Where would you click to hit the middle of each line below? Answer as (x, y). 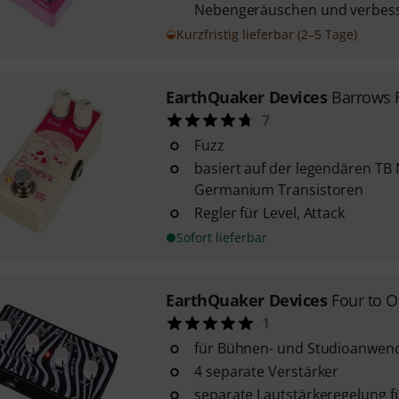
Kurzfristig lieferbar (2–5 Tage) (266, 34)
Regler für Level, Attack (269, 213)
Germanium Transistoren (279, 190)
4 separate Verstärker (266, 371)
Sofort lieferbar (221, 237)
